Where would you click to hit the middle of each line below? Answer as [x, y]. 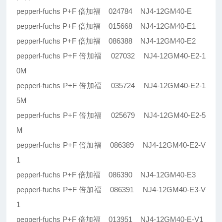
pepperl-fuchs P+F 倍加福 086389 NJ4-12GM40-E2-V [111, 145]
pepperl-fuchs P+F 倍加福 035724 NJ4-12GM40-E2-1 [111, 86]
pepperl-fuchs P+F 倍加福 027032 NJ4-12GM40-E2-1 [111, 56]
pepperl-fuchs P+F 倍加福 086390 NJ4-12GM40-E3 [106, 175]
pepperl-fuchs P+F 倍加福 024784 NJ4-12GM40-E [104, 11]
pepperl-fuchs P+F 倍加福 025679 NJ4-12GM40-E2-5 [111, 115]
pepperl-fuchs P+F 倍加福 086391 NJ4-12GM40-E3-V [111, 190]
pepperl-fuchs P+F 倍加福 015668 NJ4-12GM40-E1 [106, 26]
